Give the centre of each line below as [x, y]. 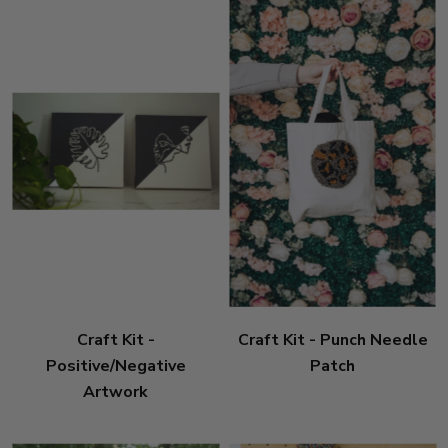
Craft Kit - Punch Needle [332, 339]
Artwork [115, 391]
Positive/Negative [115, 365]
